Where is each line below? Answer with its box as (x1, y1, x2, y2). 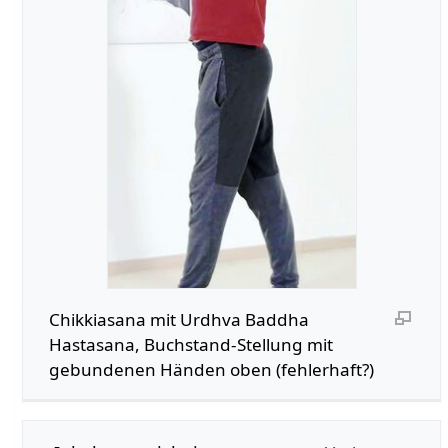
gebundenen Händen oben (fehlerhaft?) (48, 357, 374, 381)
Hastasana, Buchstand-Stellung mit (48, 332, 333, 356)
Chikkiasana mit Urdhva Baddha (48, 307, 309, 331)
